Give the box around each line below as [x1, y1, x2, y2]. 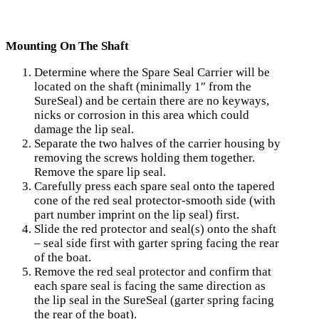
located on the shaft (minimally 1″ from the [34, 80, 251, 94]
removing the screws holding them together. [34, 151, 255, 165]
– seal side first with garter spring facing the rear [34, 236, 279, 251]
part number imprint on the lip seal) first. [34, 208, 239, 222]
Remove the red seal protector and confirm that [34, 265, 271, 279]
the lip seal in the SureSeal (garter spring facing [34, 293, 274, 308]
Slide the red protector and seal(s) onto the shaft [34, 222, 276, 236]
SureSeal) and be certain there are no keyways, [34, 94, 269, 108]
